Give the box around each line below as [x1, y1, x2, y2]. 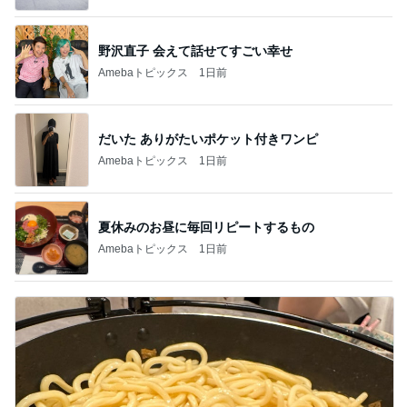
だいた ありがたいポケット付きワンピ [98, 131, 318, 146]
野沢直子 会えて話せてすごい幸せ [98, 43, 293, 58]
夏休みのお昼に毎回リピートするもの [98, 219, 314, 234]
